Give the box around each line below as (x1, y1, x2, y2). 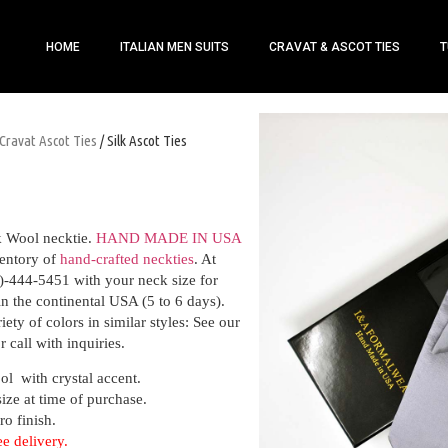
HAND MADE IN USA (96, 230, 241, 246)
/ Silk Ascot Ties (97, 132, 187, 149)
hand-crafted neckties (60, 251, 194, 267)
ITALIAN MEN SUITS (120, 39, 229, 54)
